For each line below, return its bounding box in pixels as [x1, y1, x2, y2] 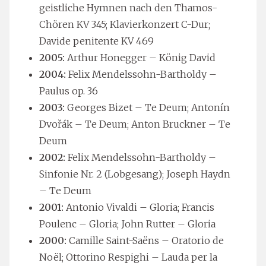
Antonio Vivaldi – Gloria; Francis [64, 201, 214, 213]
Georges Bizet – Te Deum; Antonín [67, 101, 230, 113]
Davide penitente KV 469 [39, 34, 154, 47]
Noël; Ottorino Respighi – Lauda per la [39, 251, 217, 263]
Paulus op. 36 [39, 84, 98, 97]
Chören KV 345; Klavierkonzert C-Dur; [39, 18, 210, 30]
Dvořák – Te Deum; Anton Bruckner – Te [39, 118, 230, 130]
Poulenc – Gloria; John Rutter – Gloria [39, 217, 216, 230]
